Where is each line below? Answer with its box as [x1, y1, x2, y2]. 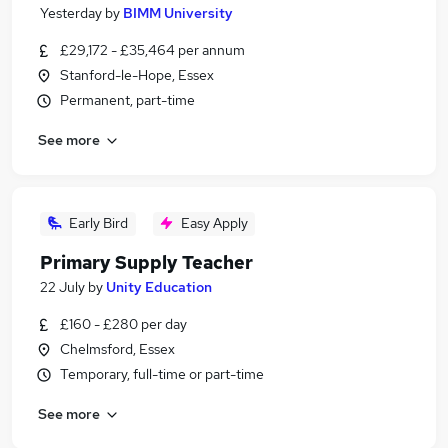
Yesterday [40, 4, 102, 22]
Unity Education [106, 278, 212, 296]
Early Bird [69, 214, 128, 232]
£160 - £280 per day [60, 315, 187, 333]
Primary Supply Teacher [40, 251, 253, 274]
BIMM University [123, 4, 233, 22]
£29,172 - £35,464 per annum [60, 41, 245, 59]
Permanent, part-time [60, 91, 195, 109]
